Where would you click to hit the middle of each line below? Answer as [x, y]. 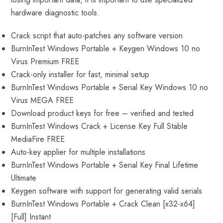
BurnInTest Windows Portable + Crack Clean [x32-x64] [103, 204]
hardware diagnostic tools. [56, 13]
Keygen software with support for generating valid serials [107, 191]
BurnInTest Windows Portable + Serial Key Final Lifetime [105, 165]
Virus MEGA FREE [43, 100]
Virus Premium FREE [45, 61]
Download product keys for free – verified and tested [103, 113]
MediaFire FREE [38, 139]
